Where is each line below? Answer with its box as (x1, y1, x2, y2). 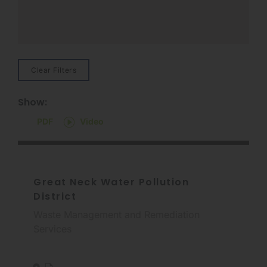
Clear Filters (31, 65, 77, 74)
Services (33, 222, 72, 235)
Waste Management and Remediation (33, 208, 200, 221)
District (33, 189, 76, 203)
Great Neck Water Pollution (33, 175, 189, 189)
